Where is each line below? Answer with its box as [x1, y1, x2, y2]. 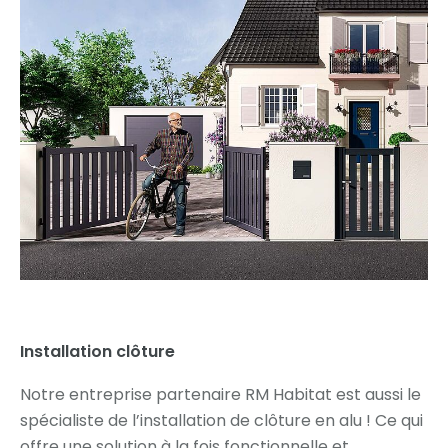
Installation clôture [20, 339, 175, 363]
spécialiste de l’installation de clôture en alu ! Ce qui [20, 408, 423, 432]
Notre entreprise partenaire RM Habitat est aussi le [20, 382, 421, 406]
